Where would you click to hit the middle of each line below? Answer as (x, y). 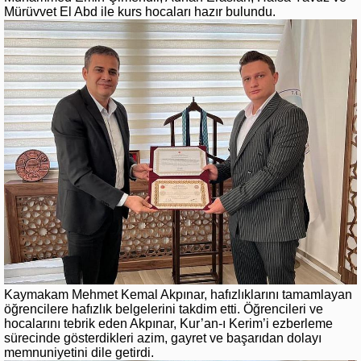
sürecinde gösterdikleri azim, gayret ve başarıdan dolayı (163, 338)
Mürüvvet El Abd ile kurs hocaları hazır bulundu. (140, 12)
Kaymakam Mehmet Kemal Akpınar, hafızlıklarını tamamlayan (178, 295)
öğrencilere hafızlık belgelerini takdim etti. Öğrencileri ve (164, 309)
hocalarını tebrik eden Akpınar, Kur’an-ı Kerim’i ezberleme (168, 324)
